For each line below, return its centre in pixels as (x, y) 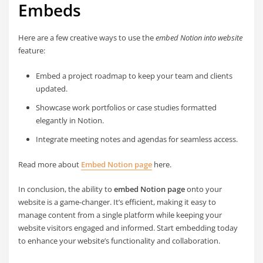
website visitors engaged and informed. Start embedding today (128, 227)
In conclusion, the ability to (66, 189)
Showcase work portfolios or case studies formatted (126, 107)
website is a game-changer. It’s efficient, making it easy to (117, 202)
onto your (204, 189)
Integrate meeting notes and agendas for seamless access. (136, 139)
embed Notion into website (199, 38)
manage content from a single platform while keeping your (120, 215)
